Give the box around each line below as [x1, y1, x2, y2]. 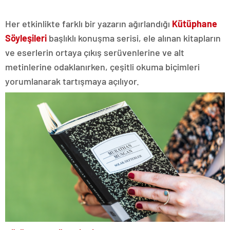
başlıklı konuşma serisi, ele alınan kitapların [49, 32, 221, 44]
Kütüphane [172, 17, 217, 29]
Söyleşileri [5, 32, 49, 44]
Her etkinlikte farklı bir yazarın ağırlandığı [5, 17, 172, 29]
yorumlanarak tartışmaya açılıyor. [5, 75, 139, 87]
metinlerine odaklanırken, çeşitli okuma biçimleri [5, 61, 200, 72]
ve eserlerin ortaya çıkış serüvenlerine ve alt [5, 46, 184, 58]
